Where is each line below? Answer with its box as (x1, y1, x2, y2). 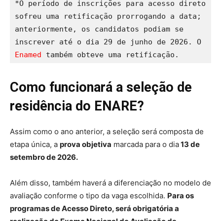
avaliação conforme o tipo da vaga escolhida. (10, 190, 167, 200)
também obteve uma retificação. (41, 50, 179, 59)
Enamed (15, 50, 41, 59)
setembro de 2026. (10, 152, 78, 162)
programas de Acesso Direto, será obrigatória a (10, 203, 179, 213)
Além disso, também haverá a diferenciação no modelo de (10, 178, 211, 187)
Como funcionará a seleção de (10, 79, 192, 95)
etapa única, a (10, 139, 60, 149)
